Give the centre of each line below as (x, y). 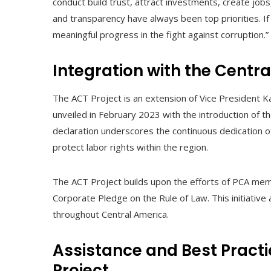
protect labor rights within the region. (130, 147)
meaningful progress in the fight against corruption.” (161, 34)
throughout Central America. (111, 214)
